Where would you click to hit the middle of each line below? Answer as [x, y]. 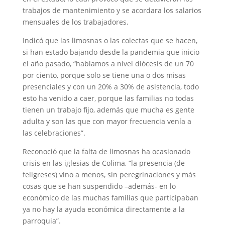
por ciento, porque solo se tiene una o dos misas [104, 75]
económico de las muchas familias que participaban [110, 198]
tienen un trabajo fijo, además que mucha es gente [108, 110]
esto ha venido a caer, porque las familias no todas [108, 98]
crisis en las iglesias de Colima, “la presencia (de [103, 163]
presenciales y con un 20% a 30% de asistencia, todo [110, 87]
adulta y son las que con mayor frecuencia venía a [107, 121]
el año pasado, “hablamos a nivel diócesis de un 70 [108, 64]
